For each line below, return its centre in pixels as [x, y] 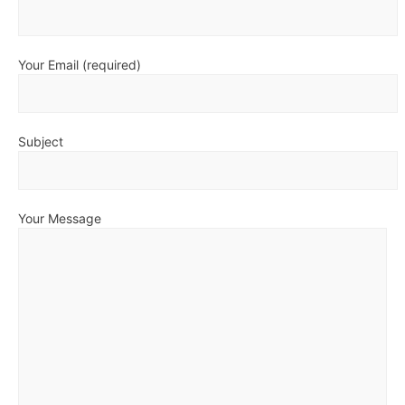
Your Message [60, 218]
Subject [41, 141]
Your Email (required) [80, 64]
